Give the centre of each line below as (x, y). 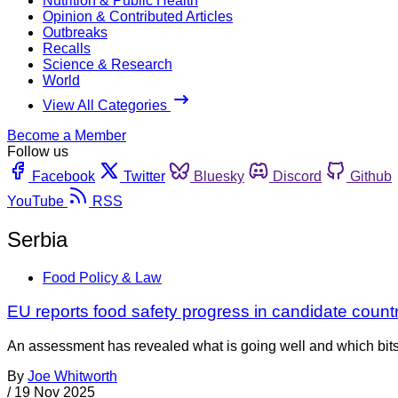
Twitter (144, 176)
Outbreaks (75, 32)
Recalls (67, 48)
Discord (297, 176)
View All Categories (107, 105)
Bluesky (219, 176)
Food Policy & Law (102, 277)
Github (371, 176)
